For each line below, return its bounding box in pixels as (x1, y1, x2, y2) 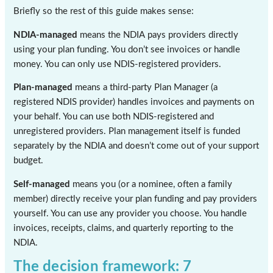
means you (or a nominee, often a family (70, 179, 233, 189)
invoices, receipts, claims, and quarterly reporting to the (13, 223, 234, 233)
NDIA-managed (13, 30, 78, 40)
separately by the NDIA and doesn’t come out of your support (13, 141, 260, 151)
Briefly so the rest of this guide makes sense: (13, 7, 194, 16)
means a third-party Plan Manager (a (73, 83, 218, 93)
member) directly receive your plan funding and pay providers (13, 194, 258, 204)
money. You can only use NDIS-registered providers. (13, 59, 222, 69)
